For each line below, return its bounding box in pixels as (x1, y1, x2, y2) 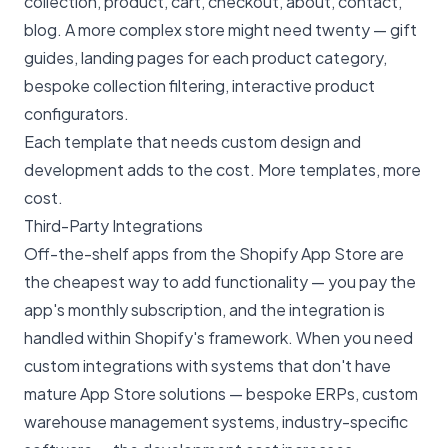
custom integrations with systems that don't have (24, 355, 391, 377)
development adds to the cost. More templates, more (24, 159, 421, 181)
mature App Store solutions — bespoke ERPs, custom (24, 383, 418, 405)
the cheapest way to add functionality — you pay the (24, 271, 416, 293)
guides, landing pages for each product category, (24, 47, 387, 69)
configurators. (24, 103, 129, 125)
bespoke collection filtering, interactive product (24, 75, 375, 97)
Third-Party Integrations (24, 215, 203, 237)
